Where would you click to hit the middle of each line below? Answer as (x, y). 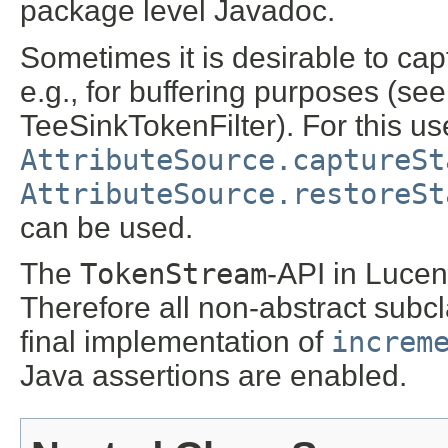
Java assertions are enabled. (213, 375)
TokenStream (173, 273)
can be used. (106, 227)
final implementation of (175, 341)
